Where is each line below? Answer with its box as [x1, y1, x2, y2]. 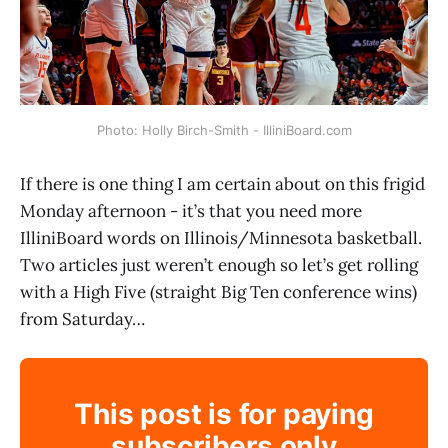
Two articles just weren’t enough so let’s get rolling [20, 253, 418, 276]
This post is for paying [74, 397, 374, 432]
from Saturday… [20, 307, 145, 330]
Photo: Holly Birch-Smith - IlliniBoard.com [96, 121, 352, 138]
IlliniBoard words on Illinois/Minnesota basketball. [20, 226, 422, 249]
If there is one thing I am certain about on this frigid [20, 172, 425, 195]
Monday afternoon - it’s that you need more [20, 199, 362, 222]
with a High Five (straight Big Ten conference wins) [20, 280, 417, 303]
